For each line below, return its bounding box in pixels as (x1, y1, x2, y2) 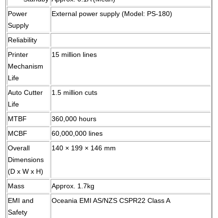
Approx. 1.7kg (52, 182, 95, 190)
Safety (8, 208, 28, 217)
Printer (8, 51, 29, 59)
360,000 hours (52, 115, 97, 123)
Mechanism (8, 62, 44, 71)
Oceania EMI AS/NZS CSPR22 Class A (52, 197, 171, 205)
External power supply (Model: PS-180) (52, 10, 173, 18)
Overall (8, 144, 30, 152)
